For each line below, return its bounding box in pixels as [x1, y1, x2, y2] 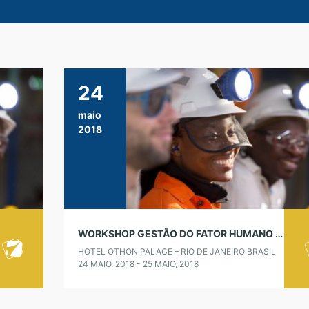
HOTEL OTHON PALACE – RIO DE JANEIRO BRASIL [77, 246, 276, 257]
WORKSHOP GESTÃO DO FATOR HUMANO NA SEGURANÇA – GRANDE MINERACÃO [275, 228, 283, 240]
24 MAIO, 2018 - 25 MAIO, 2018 [77, 259, 199, 270]
